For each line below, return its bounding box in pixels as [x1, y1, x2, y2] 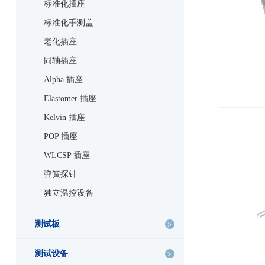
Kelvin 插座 [43, 113, 85, 122]
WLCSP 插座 [43, 151, 90, 160]
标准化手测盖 [43, 18, 93, 28]
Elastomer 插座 [43, 94, 96, 104]
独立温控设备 [43, 189, 93, 198]
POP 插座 [43, 132, 77, 141]
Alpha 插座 [43, 75, 83, 85]
